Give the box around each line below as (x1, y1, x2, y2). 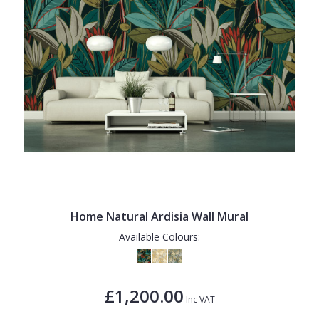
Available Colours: (119, 229, 200, 244)
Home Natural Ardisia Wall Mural (70, 208, 249, 224)
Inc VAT (183, 293, 215, 305)
